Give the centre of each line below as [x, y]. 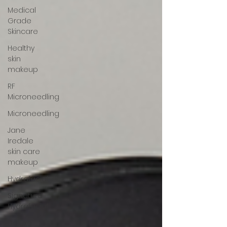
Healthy [21, 48]
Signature [25, 196]
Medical [22, 10]
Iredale [21, 141]
